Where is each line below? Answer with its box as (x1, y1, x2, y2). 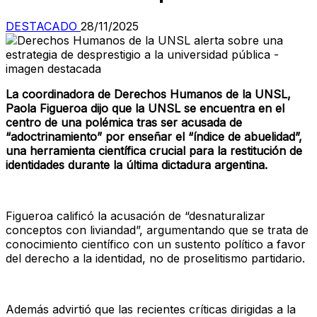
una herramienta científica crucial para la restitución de (6, 143, 302, 158)
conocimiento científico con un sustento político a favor (6, 236, 306, 251)
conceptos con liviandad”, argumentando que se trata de (6, 222, 309, 237)
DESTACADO (6, 18, 77, 33)
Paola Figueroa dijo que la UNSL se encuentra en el (6, 100, 284, 115)
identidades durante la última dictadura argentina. (6, 157, 267, 172)
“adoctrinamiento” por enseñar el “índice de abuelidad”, (6, 129, 302, 144)
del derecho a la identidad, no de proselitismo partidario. (6, 250, 305, 265)
